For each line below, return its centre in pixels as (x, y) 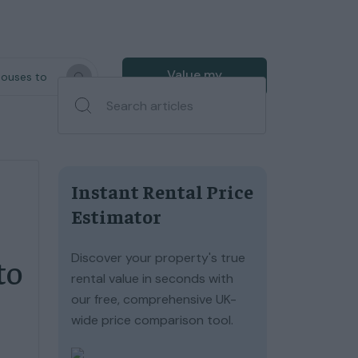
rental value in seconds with (152, 278)
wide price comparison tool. (152, 320)
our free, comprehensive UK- (154, 299)
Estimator (116, 216)
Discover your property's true (158, 258)
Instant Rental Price (162, 191)
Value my (195, 75)
